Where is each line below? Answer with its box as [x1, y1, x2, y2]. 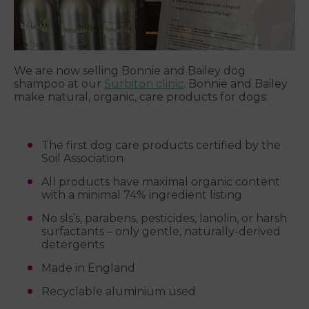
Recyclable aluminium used [41, 285, 196, 299]
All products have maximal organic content [41, 175, 280, 189]
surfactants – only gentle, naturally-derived [41, 225, 281, 239]
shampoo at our [14, 77, 104, 91]
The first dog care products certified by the [41, 139, 281, 152]
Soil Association [41, 152, 123, 166]
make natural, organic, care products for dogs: [14, 90, 268, 104]
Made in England [41, 261, 135, 275]
